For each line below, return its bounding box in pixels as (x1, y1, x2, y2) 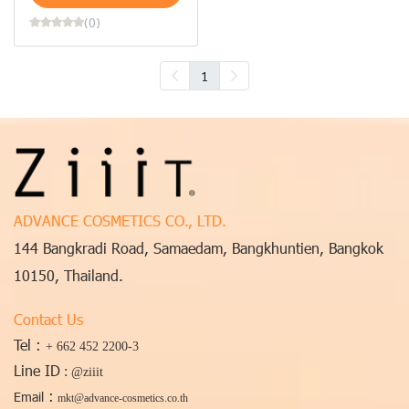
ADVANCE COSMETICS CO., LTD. (14, 211, 226, 230)
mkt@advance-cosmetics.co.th (58, 393, 188, 404)
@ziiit (71, 364, 103, 379)
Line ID (14, 361, 60, 380)
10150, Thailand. (14, 266, 123, 285)
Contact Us (14, 309, 83, 329)
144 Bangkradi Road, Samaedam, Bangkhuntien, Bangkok (14, 238, 383, 257)
